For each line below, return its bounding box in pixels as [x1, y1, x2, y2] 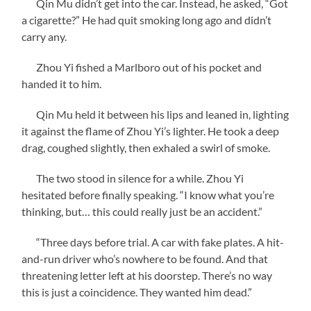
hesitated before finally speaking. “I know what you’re [22, 187, 275, 201]
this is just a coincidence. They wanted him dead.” [22, 285, 253, 299]
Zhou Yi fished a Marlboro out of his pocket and [22, 60, 262, 74]
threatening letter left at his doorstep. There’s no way [22, 268, 273, 282]
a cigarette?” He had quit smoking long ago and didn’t [22, 12, 272, 26]
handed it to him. [22, 76, 102, 90]
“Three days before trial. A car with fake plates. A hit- [22, 235, 285, 249]
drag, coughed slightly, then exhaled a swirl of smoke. [22, 140, 271, 154]
